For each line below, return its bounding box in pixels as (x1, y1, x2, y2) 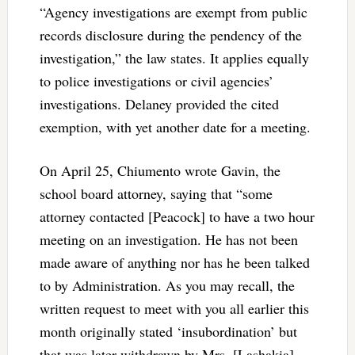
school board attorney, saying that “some (39, 183, 273, 203)
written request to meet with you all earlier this (39, 298, 309, 318)
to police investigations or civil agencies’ (39, 71, 273, 90)
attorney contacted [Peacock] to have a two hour (39, 206, 315, 226)
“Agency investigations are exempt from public (39, 2, 307, 21)
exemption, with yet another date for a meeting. (39, 116, 311, 136)
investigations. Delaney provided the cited (39, 94, 279, 113)
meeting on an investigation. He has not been (39, 229, 298, 249)
